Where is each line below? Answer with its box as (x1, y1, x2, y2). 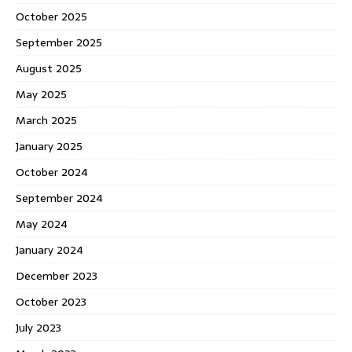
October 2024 (16, 163, 88, 181)
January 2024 (16, 240, 83, 258)
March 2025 (16, 111, 77, 129)
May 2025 (16, 85, 67, 103)
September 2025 (16, 33, 102, 51)
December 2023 (16, 266, 97, 284)
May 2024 (16, 214, 68, 233)
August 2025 (16, 59, 82, 77)
